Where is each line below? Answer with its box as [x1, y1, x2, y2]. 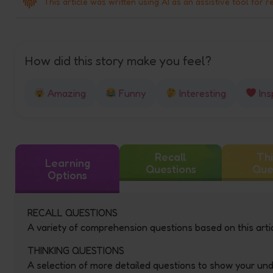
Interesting [176, 87, 226, 99]
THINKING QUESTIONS [27, 244, 124, 257]
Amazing [45, 87, 87, 99]
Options [48, 168, 88, 182]
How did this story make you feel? [24, 52, 211, 68]
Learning [44, 155, 90, 169]
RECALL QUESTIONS [27, 206, 118, 219]
